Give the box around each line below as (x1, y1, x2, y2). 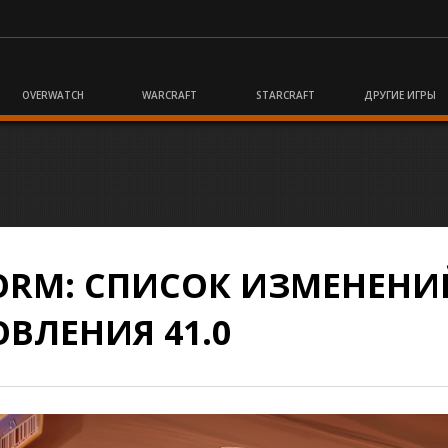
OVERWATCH (21, 88, 84, 102)
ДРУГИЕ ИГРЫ (363, 88, 436, 102)
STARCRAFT (255, 88, 315, 102)
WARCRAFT (141, 88, 197, 102)
